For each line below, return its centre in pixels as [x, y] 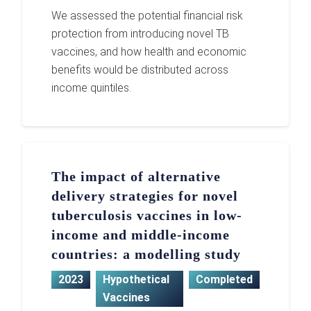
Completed [224, 280]
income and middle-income [141, 235]
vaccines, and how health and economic [149, 51]
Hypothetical [136, 280]
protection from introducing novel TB [141, 33]
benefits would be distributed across [140, 69]
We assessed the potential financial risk [148, 15]
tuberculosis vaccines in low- [147, 216]
